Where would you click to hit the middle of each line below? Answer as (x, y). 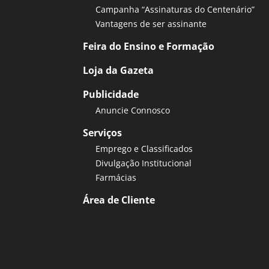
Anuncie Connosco (133, 110)
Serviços (102, 132)
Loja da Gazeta (118, 70)
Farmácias (116, 177)
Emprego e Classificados (144, 148)
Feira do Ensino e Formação (149, 46)
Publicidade (111, 94)
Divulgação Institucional (144, 163)
